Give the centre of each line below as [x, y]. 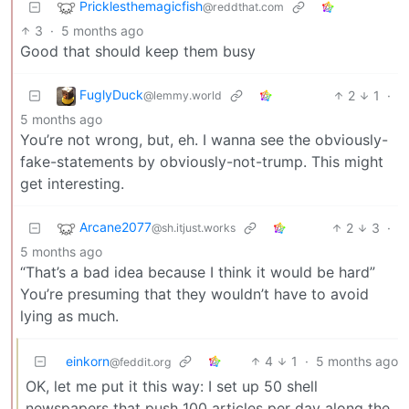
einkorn [88, 361]
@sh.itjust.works [194, 228]
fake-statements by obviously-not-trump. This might [202, 161]
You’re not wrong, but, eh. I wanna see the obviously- [204, 139]
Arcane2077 [115, 227]
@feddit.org [140, 362]
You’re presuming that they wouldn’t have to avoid [194, 294]
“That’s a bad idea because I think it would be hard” [198, 272]
